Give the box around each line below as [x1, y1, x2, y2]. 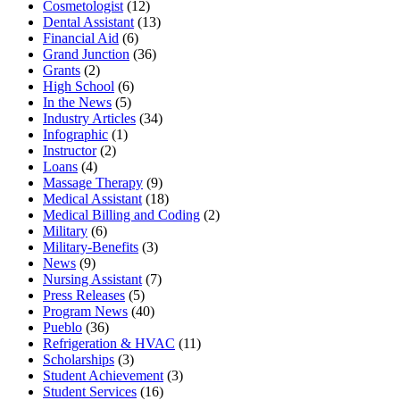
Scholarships [43, 351, 114, 367]
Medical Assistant [43, 190, 142, 206]
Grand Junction [43, 46, 129, 62]
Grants [43, 62, 80, 78]
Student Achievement [43, 367, 163, 383]
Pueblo [43, 319, 82, 335]
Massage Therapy [43, 174, 143, 190]
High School [43, 78, 114, 94]
